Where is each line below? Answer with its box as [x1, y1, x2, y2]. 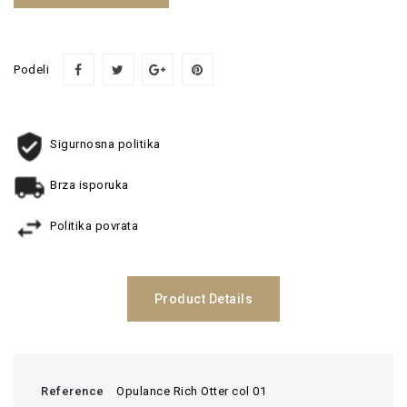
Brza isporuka [50, 178, 129, 193]
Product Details [154, 292, 253, 307]
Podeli [14, 63, 49, 77]
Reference [41, 384, 104, 399]
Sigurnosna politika [50, 137, 161, 152]
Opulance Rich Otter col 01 [116, 384, 266, 399]
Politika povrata [50, 219, 138, 233]
